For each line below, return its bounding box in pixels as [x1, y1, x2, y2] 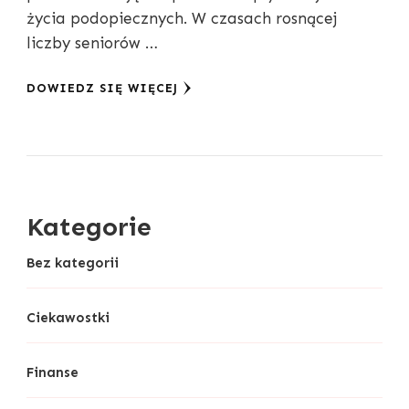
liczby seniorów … [26, 34, 158, 53]
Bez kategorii [26, 255, 119, 272]
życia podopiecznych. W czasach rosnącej [26, 9, 337, 28]
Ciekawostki [26, 309, 110, 327]
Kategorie [26, 211, 152, 243]
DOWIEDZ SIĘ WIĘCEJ [26, 81, 178, 96]
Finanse [26, 364, 79, 382]
